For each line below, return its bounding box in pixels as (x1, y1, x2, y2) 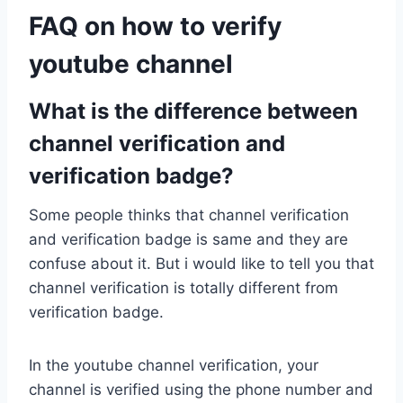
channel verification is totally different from (29, 279, 338, 298)
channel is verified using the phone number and (29, 381, 373, 399)
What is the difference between (29, 98, 358, 125)
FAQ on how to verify (29, 11, 282, 42)
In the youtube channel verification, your (29, 356, 318, 375)
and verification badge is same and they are (29, 230, 348, 249)
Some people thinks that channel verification (29, 206, 349, 225)
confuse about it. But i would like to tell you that (29, 255, 374, 273)
